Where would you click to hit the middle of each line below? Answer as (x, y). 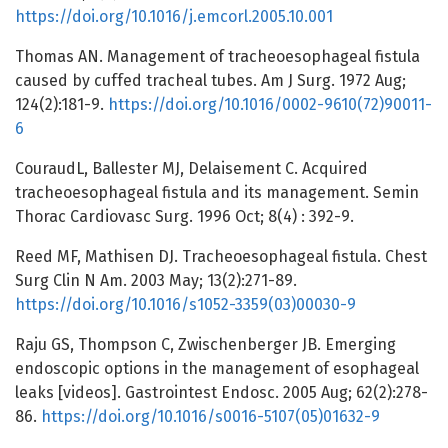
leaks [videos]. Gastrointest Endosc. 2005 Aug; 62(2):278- (221, 393)
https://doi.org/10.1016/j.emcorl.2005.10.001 (174, 17)
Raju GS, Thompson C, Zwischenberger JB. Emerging (205, 345)
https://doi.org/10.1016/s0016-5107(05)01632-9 (210, 417)
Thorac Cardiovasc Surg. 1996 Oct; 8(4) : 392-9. (184, 217)
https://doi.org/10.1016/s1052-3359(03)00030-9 (185, 305)
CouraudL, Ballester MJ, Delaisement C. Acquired (191, 169)
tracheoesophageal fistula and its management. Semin (217, 193)
